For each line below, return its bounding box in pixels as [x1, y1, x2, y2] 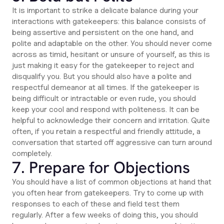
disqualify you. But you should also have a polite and [12, 71, 191, 81]
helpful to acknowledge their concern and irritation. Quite [12, 115, 210, 125]
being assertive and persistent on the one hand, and [12, 27, 193, 37]
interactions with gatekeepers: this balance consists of [12, 16, 206, 26]
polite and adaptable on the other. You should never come [12, 38, 212, 48]
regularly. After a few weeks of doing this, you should [12, 210, 198, 219]
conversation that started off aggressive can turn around [12, 137, 212, 147]
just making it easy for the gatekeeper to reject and [12, 60, 194, 70]
